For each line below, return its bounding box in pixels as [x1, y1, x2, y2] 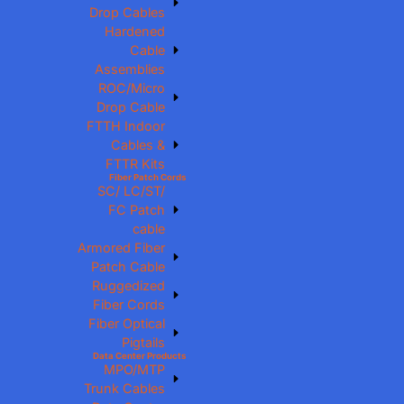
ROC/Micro [98, 80, 166, 96]
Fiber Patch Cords [109, 172, 187, 182]
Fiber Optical [88, 316, 166, 331]
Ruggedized [92, 278, 166, 293]
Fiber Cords [93, 297, 166, 312]
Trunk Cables [84, 381, 166, 396]
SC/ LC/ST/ [97, 183, 166, 198]
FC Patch [108, 202, 166, 217]
